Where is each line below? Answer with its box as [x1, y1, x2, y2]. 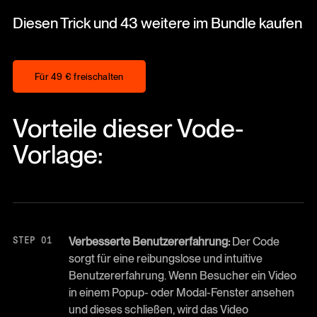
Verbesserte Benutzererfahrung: [68, 234, 230, 248]
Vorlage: [12, 139, 103, 171]
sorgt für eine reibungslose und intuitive [68, 251, 263, 265]
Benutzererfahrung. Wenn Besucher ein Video [68, 268, 296, 282]
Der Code [229, 234, 279, 248]
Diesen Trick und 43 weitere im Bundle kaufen [12, 13, 302, 32]
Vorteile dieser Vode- [12, 113, 244, 144]
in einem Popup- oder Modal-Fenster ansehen [68, 285, 294, 299]
